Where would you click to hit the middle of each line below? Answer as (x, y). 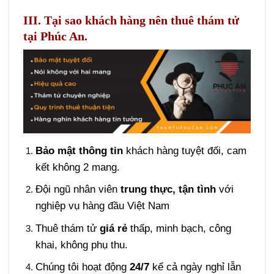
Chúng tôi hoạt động (82, 267)
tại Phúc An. (56, 36)
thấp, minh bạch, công (179, 228)
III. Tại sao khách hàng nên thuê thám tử (131, 20)
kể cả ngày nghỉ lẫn (195, 267)
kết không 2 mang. (77, 168)
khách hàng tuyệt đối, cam (184, 151)
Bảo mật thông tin (79, 151)
